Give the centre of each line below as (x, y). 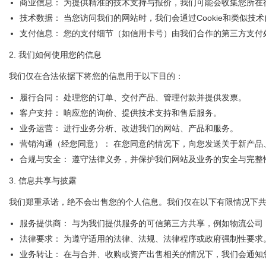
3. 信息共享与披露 (43, 180)
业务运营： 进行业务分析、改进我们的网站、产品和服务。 (129, 128)
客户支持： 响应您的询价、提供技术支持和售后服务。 (121, 113)
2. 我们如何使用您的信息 (55, 55)
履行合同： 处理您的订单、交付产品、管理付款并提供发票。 (133, 97)
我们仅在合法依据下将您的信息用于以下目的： (96, 76)
